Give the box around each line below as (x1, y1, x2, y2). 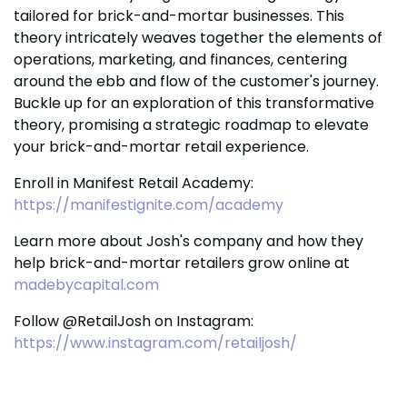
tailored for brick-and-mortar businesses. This (14, 5, 344, 26)
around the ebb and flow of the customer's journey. (14, 71, 379, 92)
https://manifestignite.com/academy (14, 194, 283, 215)
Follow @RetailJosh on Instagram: (14, 311, 253, 332)
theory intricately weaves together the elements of (14, 27, 382, 48)
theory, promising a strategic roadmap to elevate (14, 114, 369, 135)
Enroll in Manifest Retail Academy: (14, 173, 253, 194)
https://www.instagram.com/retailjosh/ (14, 333, 297, 353)
